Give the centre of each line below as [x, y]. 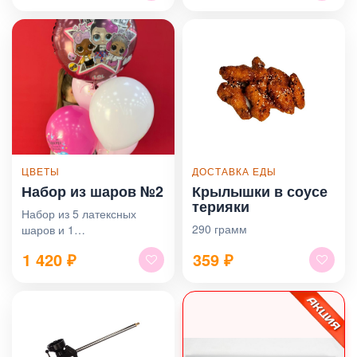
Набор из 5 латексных [79, 213]
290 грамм [220, 228]
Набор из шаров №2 [92, 191]
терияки [221, 206]
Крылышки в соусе [260, 191]
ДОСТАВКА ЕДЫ [234, 171]
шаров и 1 [48, 229]
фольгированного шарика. [90, 245]
